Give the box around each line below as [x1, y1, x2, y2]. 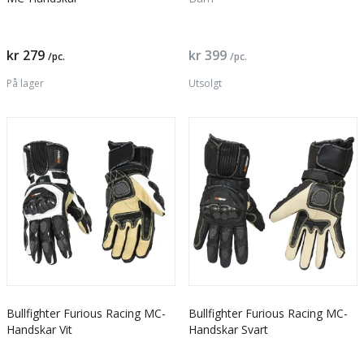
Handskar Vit [6, 322, 72, 337]
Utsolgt [188, 76, 222, 90]
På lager [6, 76, 44, 90]
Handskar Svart [188, 322, 268, 337]
